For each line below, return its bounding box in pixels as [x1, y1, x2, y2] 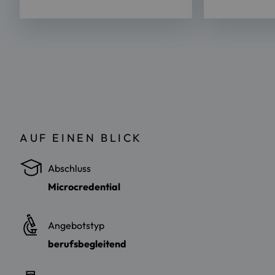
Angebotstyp [48, 219, 104, 231]
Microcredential [48, 180, 120, 193]
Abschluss [48, 161, 91, 174]
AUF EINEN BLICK [20, 130, 142, 145]
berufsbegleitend [48, 237, 126, 250]
